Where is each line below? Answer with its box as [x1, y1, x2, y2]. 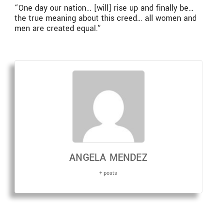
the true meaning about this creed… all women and [15, 12, 197, 24]
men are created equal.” [15, 22, 101, 34]
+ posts [99, 169, 118, 177]
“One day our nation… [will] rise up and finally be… [15, 2, 194, 14]
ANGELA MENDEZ [69, 150, 148, 165]
